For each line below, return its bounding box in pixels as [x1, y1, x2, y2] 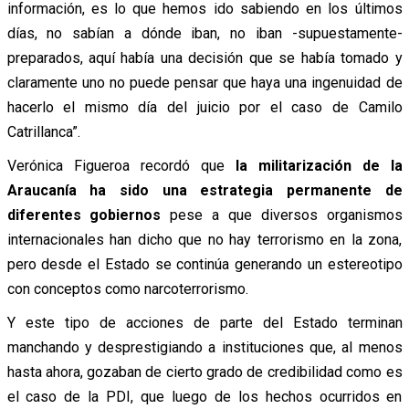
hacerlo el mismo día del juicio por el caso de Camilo [6, 98, 403, 116]
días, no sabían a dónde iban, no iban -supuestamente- [6, 24, 403, 42]
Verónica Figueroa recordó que [6, 156, 225, 174]
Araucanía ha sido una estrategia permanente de [6, 181, 403, 199]
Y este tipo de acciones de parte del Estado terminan [6, 313, 403, 331]
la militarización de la [224, 156, 403, 174]
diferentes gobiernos [6, 205, 162, 224]
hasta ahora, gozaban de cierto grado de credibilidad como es [6, 362, 403, 381]
